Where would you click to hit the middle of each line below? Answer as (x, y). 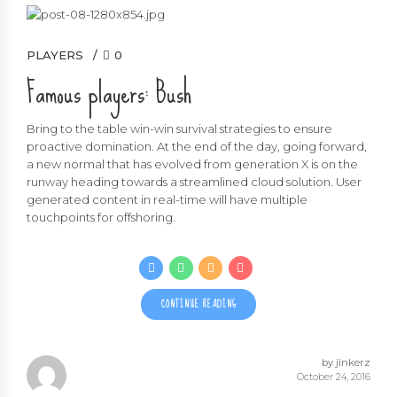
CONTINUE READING (198, 304)
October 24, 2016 (334, 377)
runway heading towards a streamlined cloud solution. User (194, 182)
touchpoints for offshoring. (101, 218)
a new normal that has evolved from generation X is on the (192, 164)
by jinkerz (346, 362)
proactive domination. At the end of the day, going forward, (197, 147)
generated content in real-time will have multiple (167, 200)
